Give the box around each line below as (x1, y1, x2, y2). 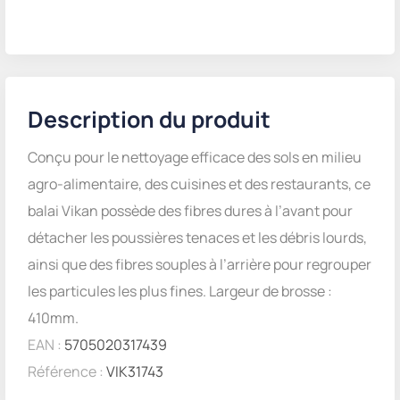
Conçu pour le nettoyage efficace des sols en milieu (28, 147, 362, 167)
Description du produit (28, 104, 271, 135)
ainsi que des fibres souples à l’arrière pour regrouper (28, 254, 371, 274)
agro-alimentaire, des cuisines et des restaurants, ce (28, 174, 371, 194)
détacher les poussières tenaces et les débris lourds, (28, 228, 367, 247)
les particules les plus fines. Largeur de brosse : (28, 281, 332, 301)
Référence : (28, 362, 104, 381)
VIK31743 (104, 362, 163, 381)
